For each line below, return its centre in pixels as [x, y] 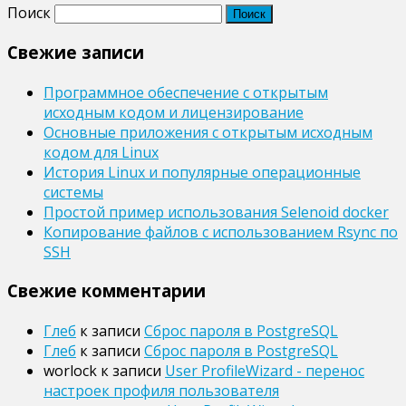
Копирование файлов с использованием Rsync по [221, 232]
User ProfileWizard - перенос [265, 371]
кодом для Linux [101, 153]
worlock [70, 371]
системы [73, 193]
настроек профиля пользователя [161, 391]
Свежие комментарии [106, 291]
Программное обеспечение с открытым [186, 93]
